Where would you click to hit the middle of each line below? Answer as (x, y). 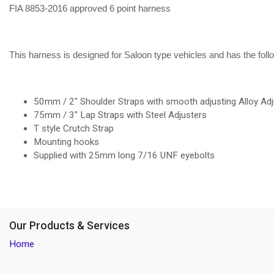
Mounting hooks (68, 142)
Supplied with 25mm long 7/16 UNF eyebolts (124, 155)
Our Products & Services (69, 226)
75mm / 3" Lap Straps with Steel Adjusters (120, 115)
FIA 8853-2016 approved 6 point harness (90, 8)
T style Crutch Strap (74, 128)
